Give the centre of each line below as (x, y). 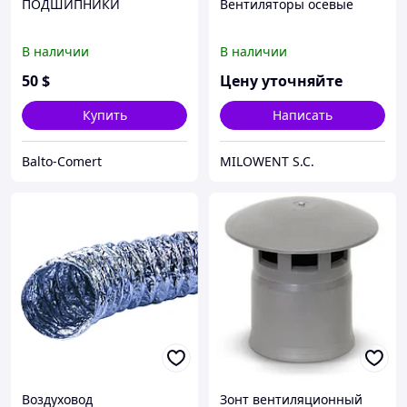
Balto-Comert (62, 162)
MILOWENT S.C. (267, 162)
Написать (303, 115)
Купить (104, 115)
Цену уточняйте (281, 81)
